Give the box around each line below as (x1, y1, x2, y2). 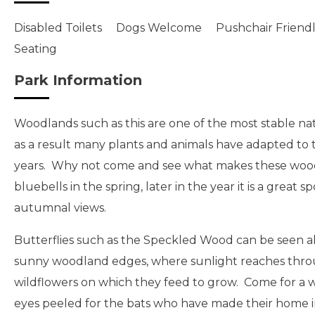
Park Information (14, 72, 142, 89)
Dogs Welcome (116, 21, 202, 34)
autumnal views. (14, 201, 109, 214)
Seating (14, 42, 57, 56)
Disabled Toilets (14, 21, 102, 34)
